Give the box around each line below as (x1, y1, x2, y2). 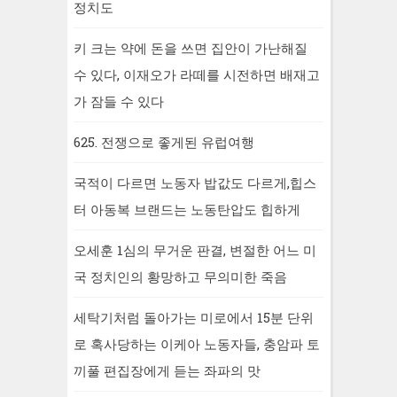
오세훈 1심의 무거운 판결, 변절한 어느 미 (74, 241, 316, 259)
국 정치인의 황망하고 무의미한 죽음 (74, 268, 287, 285)
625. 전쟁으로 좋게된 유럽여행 (74, 133, 254, 151)
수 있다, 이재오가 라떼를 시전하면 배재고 (74, 66, 320, 83)
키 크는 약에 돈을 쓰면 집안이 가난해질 (74, 39, 307, 57)
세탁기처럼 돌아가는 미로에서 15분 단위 (74, 308, 314, 326)
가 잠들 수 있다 (74, 92, 164, 110)
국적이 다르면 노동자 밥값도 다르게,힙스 (74, 174, 316, 191)
